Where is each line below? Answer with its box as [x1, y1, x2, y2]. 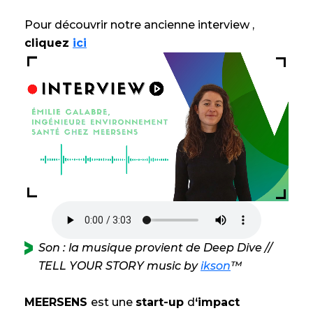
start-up [136, 295, 187, 309]
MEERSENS [24, 295, 91, 309]
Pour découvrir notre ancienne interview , [24, 17, 254, 31]
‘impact [195, 295, 240, 309]
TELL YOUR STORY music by [38, 259, 201, 272]
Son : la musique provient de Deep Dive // [38, 240, 272, 254]
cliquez [24, 36, 73, 50]
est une [91, 295, 136, 309]
